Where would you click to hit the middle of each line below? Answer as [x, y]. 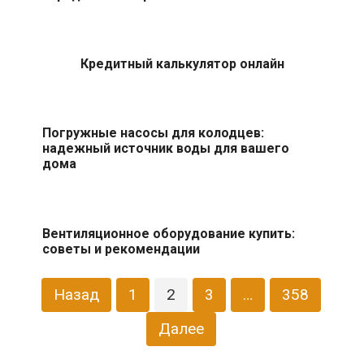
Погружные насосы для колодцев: [153, 132]
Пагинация [48, 286]
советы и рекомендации [121, 249]
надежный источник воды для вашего [165, 148]
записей [40, 305]
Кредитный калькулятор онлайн [182, 63]
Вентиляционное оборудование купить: [168, 233]
